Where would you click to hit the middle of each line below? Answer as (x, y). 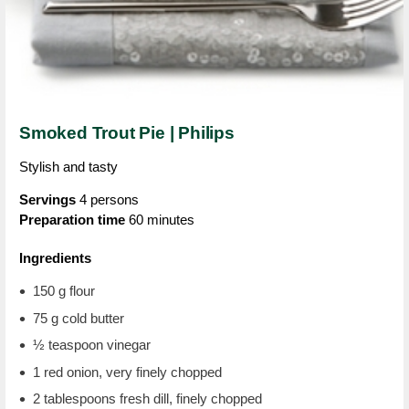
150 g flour (64, 291)
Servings (47, 199)
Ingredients (55, 258)
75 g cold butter (79, 318)
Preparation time (72, 220)
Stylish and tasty (68, 167)
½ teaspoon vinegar (92, 345)
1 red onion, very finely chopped (127, 372)
